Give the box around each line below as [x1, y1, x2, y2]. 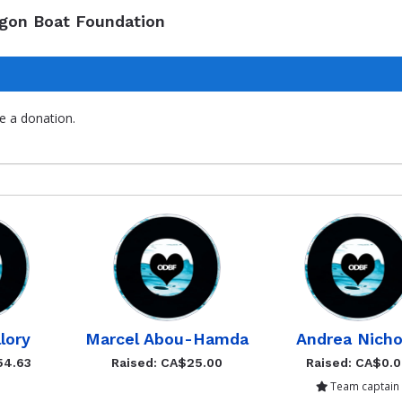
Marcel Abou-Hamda [85, 329, 249, 348]
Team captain [328, 379, 400, 393]
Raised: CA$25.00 [111, 355, 223, 370]
